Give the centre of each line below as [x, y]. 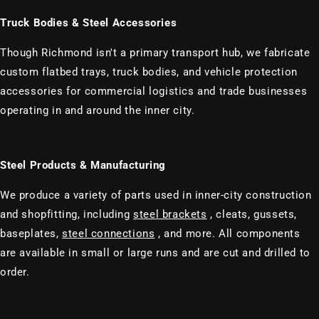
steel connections [109, 233]
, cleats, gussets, [254, 214]
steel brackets [170, 214]
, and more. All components [229, 233]
